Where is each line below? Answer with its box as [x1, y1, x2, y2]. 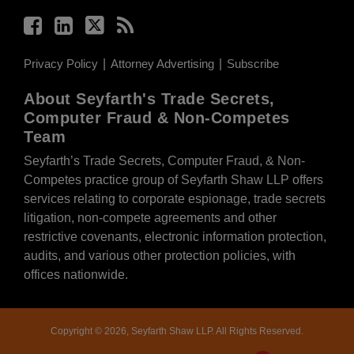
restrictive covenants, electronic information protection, [24, 229, 326, 243]
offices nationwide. [24, 267, 128, 281]
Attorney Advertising [111, 57, 214, 71]
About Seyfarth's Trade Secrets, [24, 90, 275, 108]
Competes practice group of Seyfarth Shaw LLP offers [24, 172, 323, 186]
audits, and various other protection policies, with [24, 248, 296, 262]
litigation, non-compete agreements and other [24, 210, 277, 224]
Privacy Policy [24, 57, 98, 71]
